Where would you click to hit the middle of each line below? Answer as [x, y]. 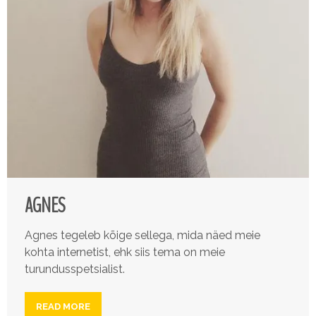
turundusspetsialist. [75, 269]
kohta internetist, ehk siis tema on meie [125, 253]
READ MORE [63, 307]
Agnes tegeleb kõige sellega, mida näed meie [142, 236]
